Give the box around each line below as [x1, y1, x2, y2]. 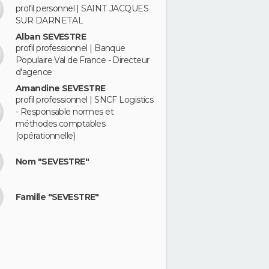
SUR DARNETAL [16, 15, 83, 26]
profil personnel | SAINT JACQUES [16, 3, 149, 14]
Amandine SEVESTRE [16, 82, 106, 94]
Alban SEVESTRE [16, 31, 86, 42]
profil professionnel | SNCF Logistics [16, 94, 154, 105]
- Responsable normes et [16, 106, 114, 117]
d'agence [16, 67, 52, 77]
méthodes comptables [16, 118, 106, 129]
